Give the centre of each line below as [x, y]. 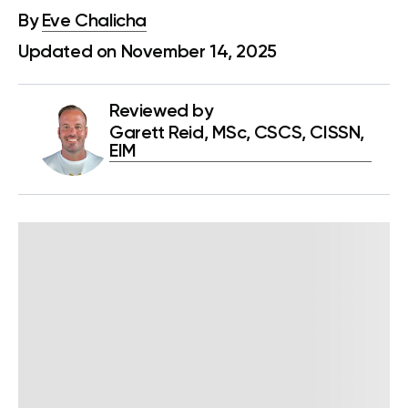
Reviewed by [161, 112]
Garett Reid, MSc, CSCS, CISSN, [237, 134]
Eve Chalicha [94, 22]
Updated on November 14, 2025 [148, 53]
